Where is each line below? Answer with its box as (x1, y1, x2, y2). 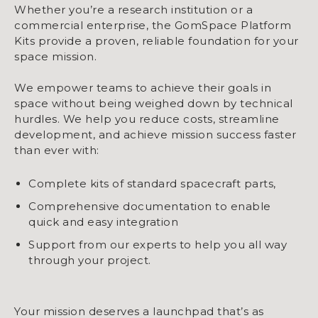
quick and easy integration (28, 214, 178, 229)
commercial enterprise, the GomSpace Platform (14, 18, 291, 32)
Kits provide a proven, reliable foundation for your (14, 33, 299, 48)
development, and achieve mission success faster (14, 127, 297, 141)
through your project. (28, 253, 151, 267)
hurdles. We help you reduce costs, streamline (14, 111, 280, 126)
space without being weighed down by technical (14, 96, 293, 110)
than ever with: (14, 143, 99, 157)
